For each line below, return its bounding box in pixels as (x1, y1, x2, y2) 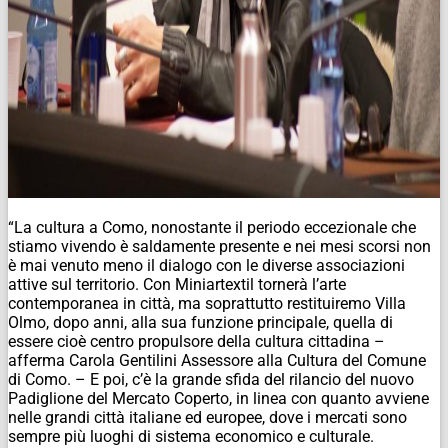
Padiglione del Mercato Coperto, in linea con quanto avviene (8, 388, 429, 408)
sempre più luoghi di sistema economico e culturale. (8, 426, 374, 446)
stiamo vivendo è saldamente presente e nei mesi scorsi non (8, 236, 431, 256)
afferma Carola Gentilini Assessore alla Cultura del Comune (8, 350, 426, 370)
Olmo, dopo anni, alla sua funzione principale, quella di (8, 312, 393, 332)
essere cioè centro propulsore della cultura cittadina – (8, 331, 385, 351)
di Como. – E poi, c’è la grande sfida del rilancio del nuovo (8, 369, 414, 389)
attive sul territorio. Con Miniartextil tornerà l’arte (8, 274, 346, 294)
